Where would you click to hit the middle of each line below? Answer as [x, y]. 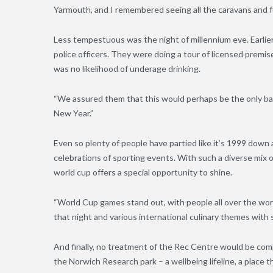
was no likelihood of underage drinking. [127, 69]
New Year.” [73, 113]
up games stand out [126, 202]
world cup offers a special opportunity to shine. [144, 172]
